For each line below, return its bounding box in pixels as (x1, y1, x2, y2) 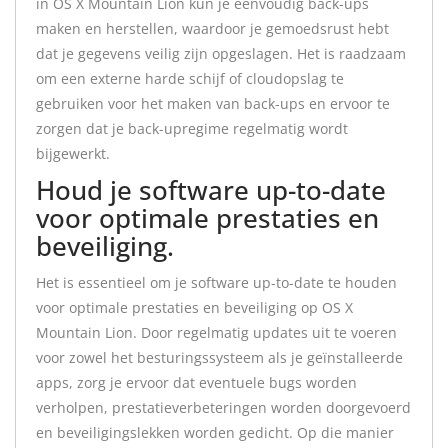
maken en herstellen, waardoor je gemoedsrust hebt (36, 19, 389, 38)
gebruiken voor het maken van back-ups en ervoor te (36, 94, 390, 113)
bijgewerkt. (36, 144, 110, 163)
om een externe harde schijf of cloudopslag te (36, 69, 344, 88)
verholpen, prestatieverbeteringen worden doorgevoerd (36, 398, 411, 417)
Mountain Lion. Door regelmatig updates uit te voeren (36, 323, 397, 342)
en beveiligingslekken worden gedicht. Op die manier (36, 423, 394, 442)
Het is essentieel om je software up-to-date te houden (36, 273, 397, 292)
